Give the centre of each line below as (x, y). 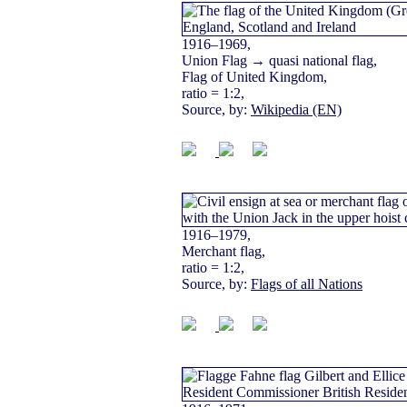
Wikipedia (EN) (296, 110)
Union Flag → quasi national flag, (279, 61)
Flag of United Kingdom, (254, 77)
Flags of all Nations (307, 284)
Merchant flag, (223, 252)
